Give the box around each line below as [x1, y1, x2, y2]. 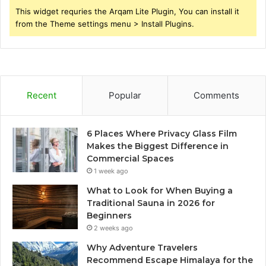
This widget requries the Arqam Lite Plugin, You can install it [15, 6, 239, 16]
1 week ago [94, 166, 128, 175]
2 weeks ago [94, 223, 133, 232]
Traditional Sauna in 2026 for [87, 197, 215, 208]
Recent [26, 89, 56, 101]
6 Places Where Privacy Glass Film [87, 128, 237, 139]
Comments [194, 89, 240, 101]
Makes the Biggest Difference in [87, 140, 229, 151]
